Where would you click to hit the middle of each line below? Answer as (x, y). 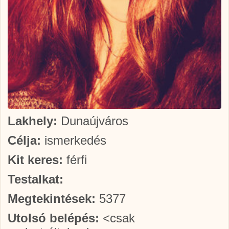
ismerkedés (74, 140)
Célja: (24, 140)
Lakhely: (32, 121)
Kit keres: (35, 160)
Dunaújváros (93, 121)
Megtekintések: (52, 199)
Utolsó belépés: (53, 218)
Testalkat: (36, 179)
